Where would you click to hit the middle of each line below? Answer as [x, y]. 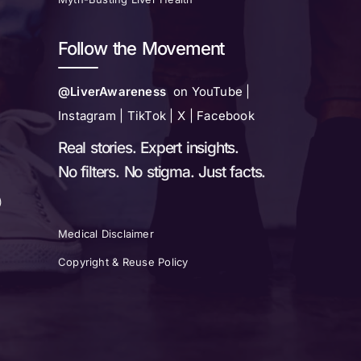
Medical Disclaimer [106, 234]
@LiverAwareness [112, 92]
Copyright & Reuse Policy [123, 262]
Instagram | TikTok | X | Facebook [156, 116]
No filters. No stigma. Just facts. [162, 172]
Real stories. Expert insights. [148, 148]
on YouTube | [208, 92]
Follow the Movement [141, 49]
